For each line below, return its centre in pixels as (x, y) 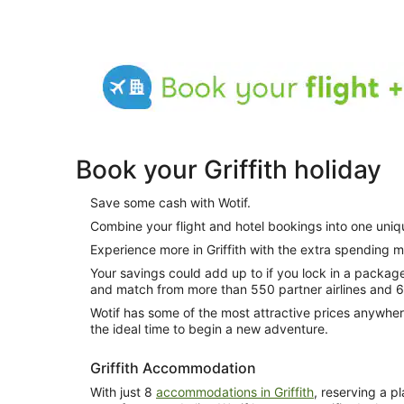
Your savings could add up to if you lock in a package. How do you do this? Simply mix (178, 273)
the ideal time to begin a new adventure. (209, 329)
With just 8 (123, 392)
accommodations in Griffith (235, 392)
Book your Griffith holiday (229, 170)
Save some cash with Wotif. (170, 202)
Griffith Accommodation (173, 368)
